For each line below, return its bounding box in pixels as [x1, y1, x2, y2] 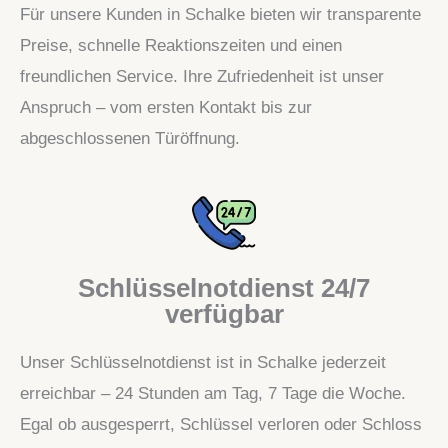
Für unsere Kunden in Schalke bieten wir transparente [20, 4, 421, 24]
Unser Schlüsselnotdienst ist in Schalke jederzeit [20, 352, 386, 372]
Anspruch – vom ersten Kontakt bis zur [20, 97, 312, 117]
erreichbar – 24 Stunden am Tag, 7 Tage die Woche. [20, 383, 406, 403]
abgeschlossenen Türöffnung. [20, 128, 240, 148]
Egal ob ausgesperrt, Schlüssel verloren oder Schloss [20, 414, 422, 434]
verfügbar [164, 298, 284, 329]
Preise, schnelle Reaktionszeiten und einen [20, 35, 342, 55]
